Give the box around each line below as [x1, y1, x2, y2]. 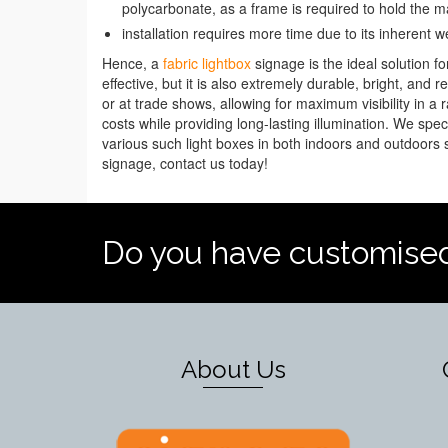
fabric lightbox [163, 52, 251, 73]
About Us [180, 354, 286, 384]
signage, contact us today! [102, 152, 268, 173]
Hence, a [102, 52, 163, 73]
